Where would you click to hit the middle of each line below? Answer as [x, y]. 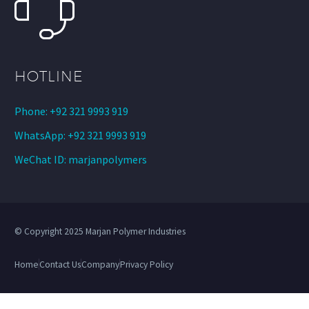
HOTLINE [49, 76]
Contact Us [60, 264]
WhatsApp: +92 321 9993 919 [80, 135]
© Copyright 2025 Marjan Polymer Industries [100, 231]
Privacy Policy [147, 264]
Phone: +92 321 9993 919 [71, 111]
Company [100, 264]
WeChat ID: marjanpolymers [81, 159]
